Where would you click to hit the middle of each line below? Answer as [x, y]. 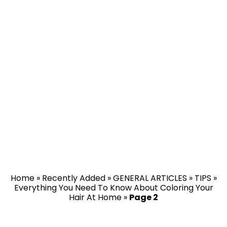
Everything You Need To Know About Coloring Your [113, 188]
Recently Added [73, 178]
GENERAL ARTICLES [150, 178]
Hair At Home [95, 197]
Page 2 [144, 197]
